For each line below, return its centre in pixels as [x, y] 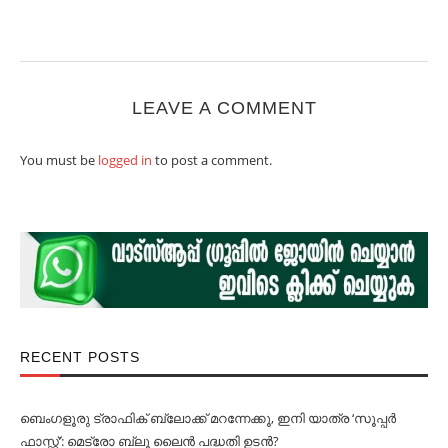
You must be [59, 160]
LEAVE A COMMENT [224, 108]
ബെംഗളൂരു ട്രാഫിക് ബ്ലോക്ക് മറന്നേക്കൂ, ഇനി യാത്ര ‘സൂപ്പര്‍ [208, 417]
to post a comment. [212, 160]
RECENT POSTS [80, 356]
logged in [125, 160]
